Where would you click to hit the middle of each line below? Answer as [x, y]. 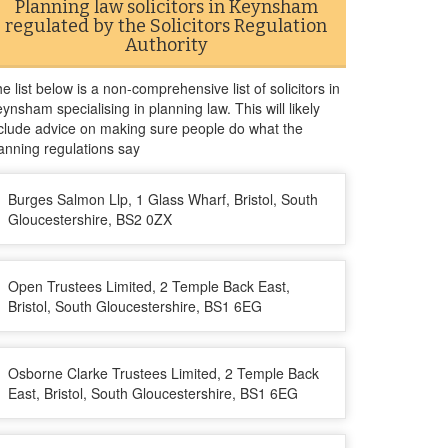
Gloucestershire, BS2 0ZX [90, 219]
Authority [166, 45]
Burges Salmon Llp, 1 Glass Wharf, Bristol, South [163, 199]
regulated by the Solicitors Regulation [166, 26]
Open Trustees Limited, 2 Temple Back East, [149, 286]
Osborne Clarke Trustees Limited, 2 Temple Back [163, 373]
